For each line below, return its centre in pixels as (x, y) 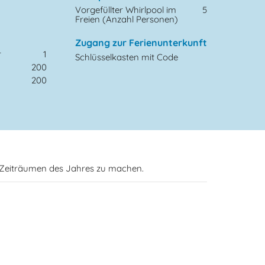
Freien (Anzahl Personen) (126, 20)
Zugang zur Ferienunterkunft (141, 43)
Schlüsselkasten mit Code (126, 57)
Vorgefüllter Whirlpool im (125, 10)
